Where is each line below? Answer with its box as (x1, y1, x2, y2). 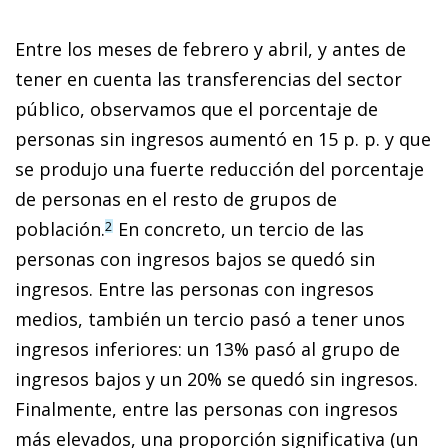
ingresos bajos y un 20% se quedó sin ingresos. (15, 366, 418, 391)
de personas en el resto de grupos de (15, 186, 337, 211)
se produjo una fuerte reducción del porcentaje (15, 156, 424, 181)
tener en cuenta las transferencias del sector (15, 66, 402, 91)
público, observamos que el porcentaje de (15, 96, 378, 121)
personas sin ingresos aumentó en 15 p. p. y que (15, 126, 431, 151)
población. (15, 216, 105, 241)
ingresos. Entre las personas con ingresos (15, 276, 374, 301)
